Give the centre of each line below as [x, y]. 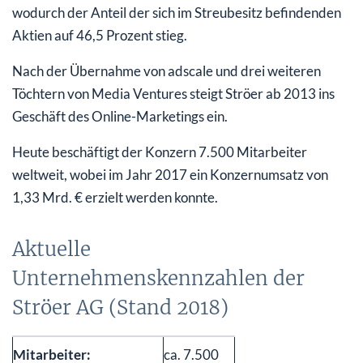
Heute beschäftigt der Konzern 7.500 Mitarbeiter [160, 152]
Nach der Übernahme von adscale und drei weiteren [167, 70]
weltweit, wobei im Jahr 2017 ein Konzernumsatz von [170, 174]
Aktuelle [51, 249]
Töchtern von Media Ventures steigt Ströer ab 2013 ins [173, 93]
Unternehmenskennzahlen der [158, 278]
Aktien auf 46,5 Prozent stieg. [100, 35]
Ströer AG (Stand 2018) [120, 307]
